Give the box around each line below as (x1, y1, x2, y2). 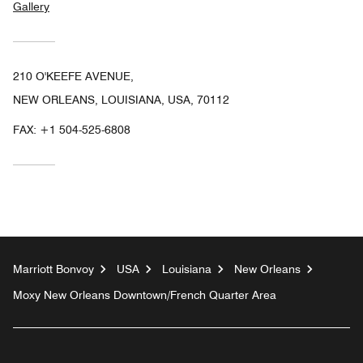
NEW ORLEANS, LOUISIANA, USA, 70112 (13, 93, 229, 107)
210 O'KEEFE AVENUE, (13, 70, 134, 83)
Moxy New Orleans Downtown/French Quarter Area (13, 288, 276, 302)
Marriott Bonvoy (13, 263, 94, 276)
